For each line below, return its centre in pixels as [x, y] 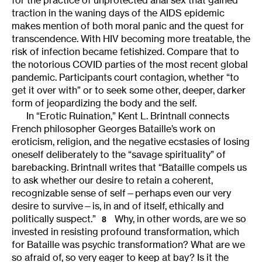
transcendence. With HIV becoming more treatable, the [131, 38]
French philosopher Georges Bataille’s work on [113, 128]
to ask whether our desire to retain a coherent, [112, 180]
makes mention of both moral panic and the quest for [128, 25]
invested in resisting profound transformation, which [125, 231]
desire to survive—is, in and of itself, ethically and [118, 206]
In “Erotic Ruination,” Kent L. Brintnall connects [128, 116]
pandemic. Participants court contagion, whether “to [125, 77]
